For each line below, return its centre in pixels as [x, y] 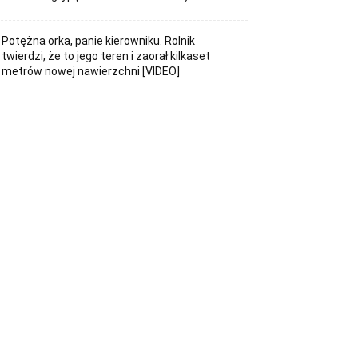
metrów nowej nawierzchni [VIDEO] [91, 71]
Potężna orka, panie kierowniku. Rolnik [99, 40]
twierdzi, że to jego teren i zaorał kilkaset [106, 56]
